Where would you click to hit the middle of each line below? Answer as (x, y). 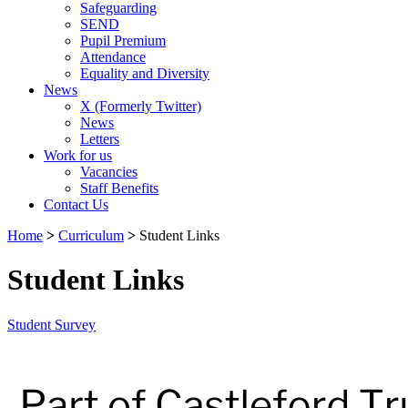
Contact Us (76, 204)
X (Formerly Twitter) (141, 106)
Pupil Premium (123, 41)
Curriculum (91, 235)
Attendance (113, 57)
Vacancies (109, 172)
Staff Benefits (119, 188)
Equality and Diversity (145, 73)
